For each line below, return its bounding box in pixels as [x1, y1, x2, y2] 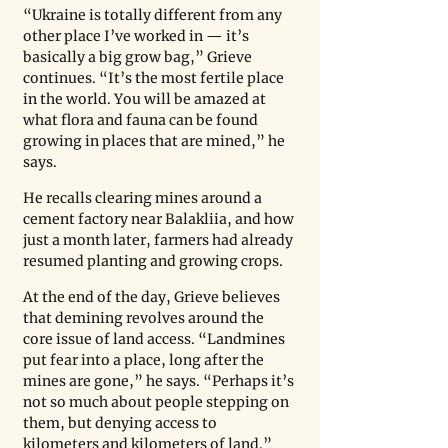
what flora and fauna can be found [23, 111, 261, 130]
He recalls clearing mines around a [23, 189, 265, 208]
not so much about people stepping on [23, 393, 292, 412]
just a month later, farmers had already [23, 231, 296, 250]
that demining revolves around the [23, 309, 267, 328]
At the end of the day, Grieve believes [23, 288, 283, 307]
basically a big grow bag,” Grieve [23, 48, 255, 67]
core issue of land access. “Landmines [23, 330, 288, 349]
